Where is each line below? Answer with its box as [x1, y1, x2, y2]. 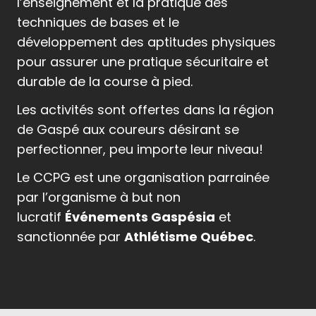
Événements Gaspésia [65, 208, 215, 226]
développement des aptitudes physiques [17, 33, 276, 51]
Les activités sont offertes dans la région [17, 101, 274, 119]
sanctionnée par [17, 228, 124, 245]
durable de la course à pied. [17, 73, 193, 90]
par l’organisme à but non [17, 188, 181, 206]
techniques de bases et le [17, 13, 179, 31]
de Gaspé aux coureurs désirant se [17, 121, 239, 138]
